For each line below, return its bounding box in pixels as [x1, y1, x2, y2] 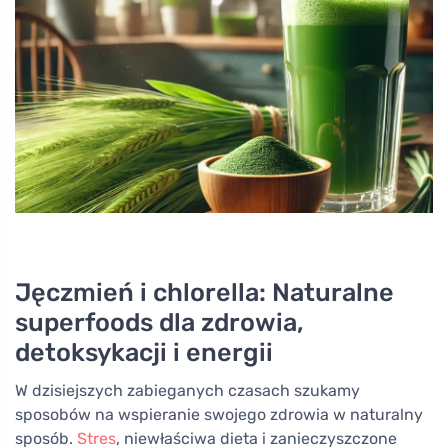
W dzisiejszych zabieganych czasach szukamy [15, 381, 360, 401]
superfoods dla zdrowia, [15, 307, 304, 338]
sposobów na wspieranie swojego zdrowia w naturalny [15, 405, 423, 425]
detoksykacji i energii [15, 337, 273, 368]
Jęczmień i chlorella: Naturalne [15, 277, 394, 308]
